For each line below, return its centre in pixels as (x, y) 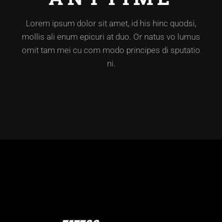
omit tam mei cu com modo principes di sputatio (111, 50)
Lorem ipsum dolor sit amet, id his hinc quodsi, (111, 23)
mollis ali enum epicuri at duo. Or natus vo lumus (111, 37)
